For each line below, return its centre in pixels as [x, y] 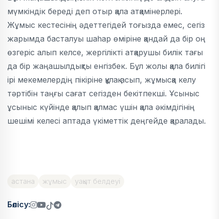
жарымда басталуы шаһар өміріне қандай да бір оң [106, 38]
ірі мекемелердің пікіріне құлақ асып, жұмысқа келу [102, 79]
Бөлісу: [19, 205]
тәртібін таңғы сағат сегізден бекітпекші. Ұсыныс [103, 93]
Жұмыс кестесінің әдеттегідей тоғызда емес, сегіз [106, 25]
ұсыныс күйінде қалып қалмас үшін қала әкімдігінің [101, 107]
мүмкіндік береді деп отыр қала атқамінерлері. [95, 11]
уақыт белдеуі [98, 181]
